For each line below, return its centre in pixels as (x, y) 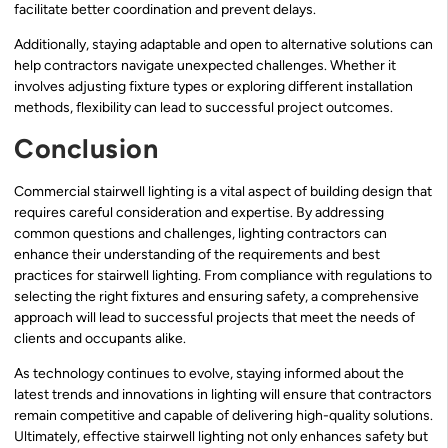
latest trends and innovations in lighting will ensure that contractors (223, 395)
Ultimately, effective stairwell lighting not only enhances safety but (221, 437)
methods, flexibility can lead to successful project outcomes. (203, 108)
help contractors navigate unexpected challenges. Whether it (205, 66)
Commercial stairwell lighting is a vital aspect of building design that (223, 191)
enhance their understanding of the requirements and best (197, 254)
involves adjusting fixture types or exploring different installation (213, 87)
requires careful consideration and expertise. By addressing (199, 212)
